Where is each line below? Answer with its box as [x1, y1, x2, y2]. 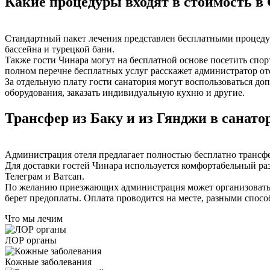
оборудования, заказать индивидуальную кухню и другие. [5, 87, 245, 98]
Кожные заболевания [5, 256, 92, 267]
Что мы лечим [5, 213, 63, 224]
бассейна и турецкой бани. [5, 43, 115, 54]
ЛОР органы [5, 234, 57, 245]
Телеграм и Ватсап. [5, 171, 84, 181]
